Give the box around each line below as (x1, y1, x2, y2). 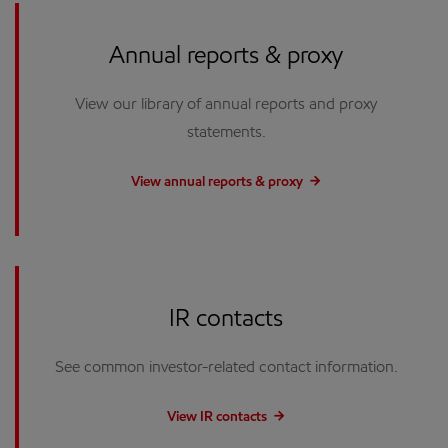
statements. (186, 125, 266, 141)
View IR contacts (166, 411, 267, 425)
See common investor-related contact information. (54, 360, 398, 376)
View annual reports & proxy (130, 176, 303, 190)
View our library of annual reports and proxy (75, 97, 377, 113)
